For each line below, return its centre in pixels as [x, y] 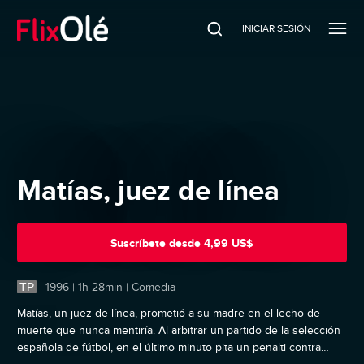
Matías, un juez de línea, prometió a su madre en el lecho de [169, 314]
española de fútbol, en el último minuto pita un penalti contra [169, 348]
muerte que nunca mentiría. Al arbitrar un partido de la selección [179, 331]
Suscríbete [138, 243]
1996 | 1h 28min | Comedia [110, 288]
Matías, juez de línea [148, 191]
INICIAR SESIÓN [276, 28]
